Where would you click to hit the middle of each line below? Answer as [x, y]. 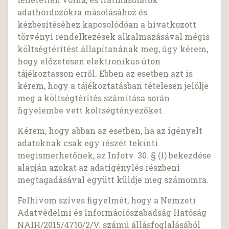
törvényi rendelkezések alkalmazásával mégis [114, 37]
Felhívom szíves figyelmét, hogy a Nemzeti [107, 200]
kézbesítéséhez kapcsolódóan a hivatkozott [107, 25]
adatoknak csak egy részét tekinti [88, 143]
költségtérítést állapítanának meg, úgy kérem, [113, 49]
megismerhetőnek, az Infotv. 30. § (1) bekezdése [114, 155]
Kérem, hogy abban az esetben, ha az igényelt [110, 131]
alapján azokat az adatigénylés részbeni [99, 168]
